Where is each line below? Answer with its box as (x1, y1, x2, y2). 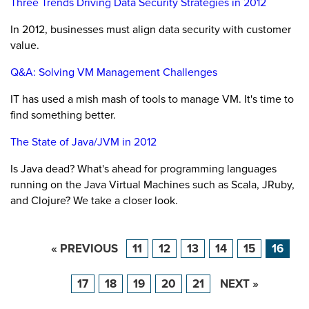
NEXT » (220, 275, 259, 292)
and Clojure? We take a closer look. (10, 192, 178, 208)
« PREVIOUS (51, 240, 118, 257)
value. (10, 37, 39, 53)
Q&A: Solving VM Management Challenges (10, 64, 217, 80)
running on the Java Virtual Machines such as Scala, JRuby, (10, 177, 295, 192)
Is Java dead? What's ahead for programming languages (10, 161, 277, 177)
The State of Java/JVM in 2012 (10, 134, 157, 150)
